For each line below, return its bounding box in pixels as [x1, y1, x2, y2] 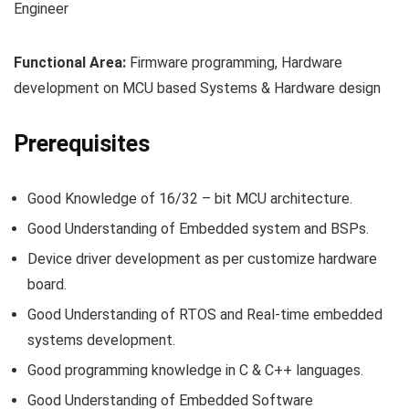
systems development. [27, 330, 175, 349]
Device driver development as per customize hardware [27, 249, 377, 267]
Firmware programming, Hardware [126, 53, 342, 71]
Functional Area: [14, 53, 126, 71]
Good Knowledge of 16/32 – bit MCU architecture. [27, 189, 352, 207]
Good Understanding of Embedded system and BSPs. [27, 219, 369, 237]
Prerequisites [14, 130, 150, 157]
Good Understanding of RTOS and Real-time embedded [27, 305, 383, 323]
